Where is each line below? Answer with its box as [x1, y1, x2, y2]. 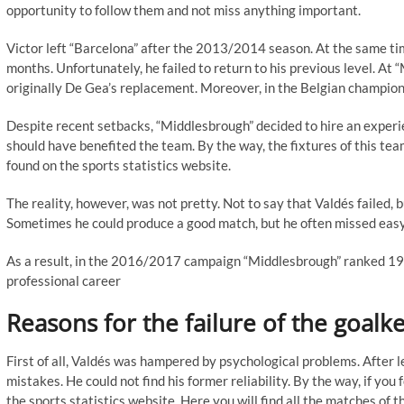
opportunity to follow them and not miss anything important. [6, 2, 361, 18]
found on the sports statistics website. [6, 157, 231, 173]
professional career [6, 272, 121, 289]
